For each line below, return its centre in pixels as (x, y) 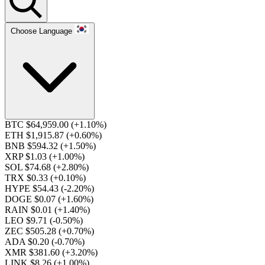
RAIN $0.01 (30, 210)
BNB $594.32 (33, 146)
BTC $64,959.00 (38, 125)
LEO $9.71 (27, 220)
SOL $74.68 (29, 167)
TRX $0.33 (28, 178)
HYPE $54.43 (33, 188)
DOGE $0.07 (31, 199)
